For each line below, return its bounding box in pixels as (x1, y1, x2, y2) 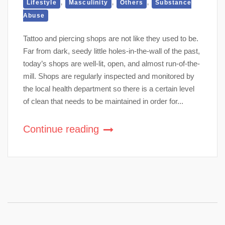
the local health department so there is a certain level (23, 84, 194, 93)
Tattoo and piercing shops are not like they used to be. (23, 34, 198, 43)
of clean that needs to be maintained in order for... (23, 96, 183, 105)
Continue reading (23, 123, 102, 135)
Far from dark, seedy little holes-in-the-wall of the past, (23, 46, 200, 55)
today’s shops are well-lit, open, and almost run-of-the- (23, 59, 200, 68)
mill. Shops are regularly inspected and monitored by (23, 71, 194, 80)
